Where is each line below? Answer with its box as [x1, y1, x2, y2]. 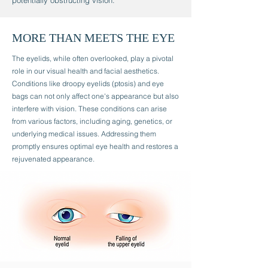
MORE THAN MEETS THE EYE [12, 31, 175, 44]
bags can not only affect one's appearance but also [12, 92, 179, 100]
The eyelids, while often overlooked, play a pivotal [12, 54, 173, 63]
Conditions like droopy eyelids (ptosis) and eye [12, 79, 164, 88]
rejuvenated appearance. [12, 154, 95, 163]
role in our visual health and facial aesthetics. [12, 66, 159, 75]
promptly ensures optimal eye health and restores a [12, 142, 178, 151]
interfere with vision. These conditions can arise [12, 104, 167, 113]
